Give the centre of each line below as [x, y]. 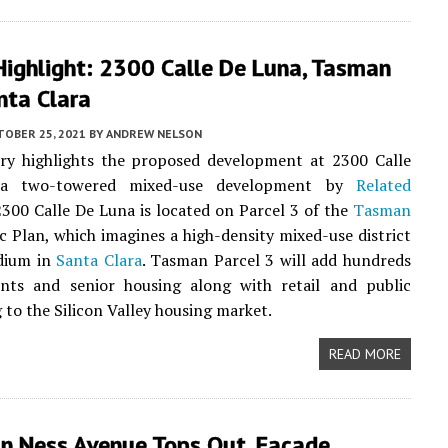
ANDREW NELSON [154, 133]
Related [383, 185]
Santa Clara [99, 260]
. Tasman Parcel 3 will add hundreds [276, 260]
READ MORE [364, 354]
